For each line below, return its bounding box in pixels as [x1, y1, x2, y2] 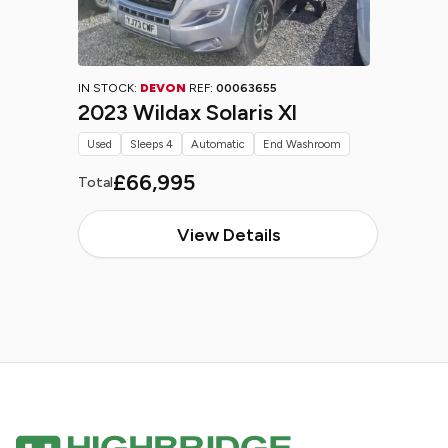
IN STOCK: [78, 81, 140, 95]
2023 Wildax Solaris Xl [78, 99, 297, 126]
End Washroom [263, 137, 341, 151]
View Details [176, 224, 280, 245]
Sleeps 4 [130, 137, 173, 151]
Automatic [191, 137, 245, 151]
